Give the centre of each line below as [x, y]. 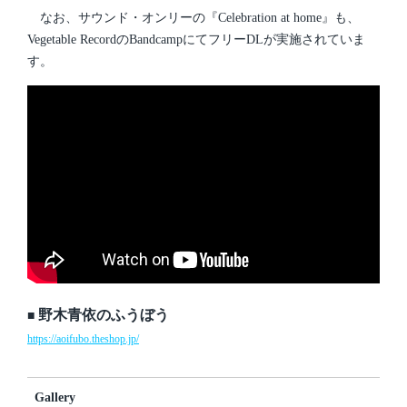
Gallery [55, 398]
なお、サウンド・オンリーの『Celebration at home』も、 [194, 18]
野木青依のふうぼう [104, 315]
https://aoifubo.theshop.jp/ [83, 339]
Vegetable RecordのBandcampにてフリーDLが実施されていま [196, 40]
